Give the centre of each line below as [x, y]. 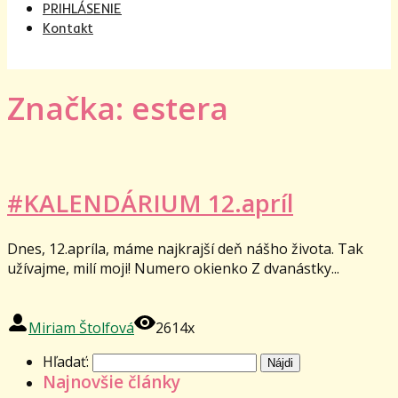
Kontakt [68, 28]
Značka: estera [118, 108]
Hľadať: [66, 361]
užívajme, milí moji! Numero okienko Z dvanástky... [173, 268]
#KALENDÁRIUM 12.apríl [150, 203]
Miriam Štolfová [81, 327]
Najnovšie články [111, 382]
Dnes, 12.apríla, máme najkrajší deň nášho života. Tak [185, 248]
